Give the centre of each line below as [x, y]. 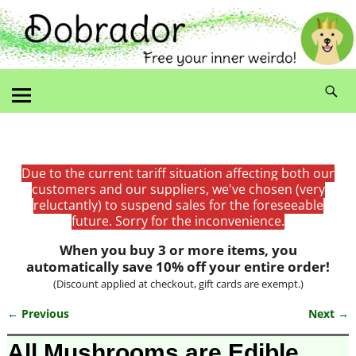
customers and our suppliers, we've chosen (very [178, 189]
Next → [329, 313]
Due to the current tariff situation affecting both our [178, 173]
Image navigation [82, 329]
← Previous [38, 313]
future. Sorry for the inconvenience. [178, 221]
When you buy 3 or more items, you [178, 250]
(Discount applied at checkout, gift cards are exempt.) [178, 283]
